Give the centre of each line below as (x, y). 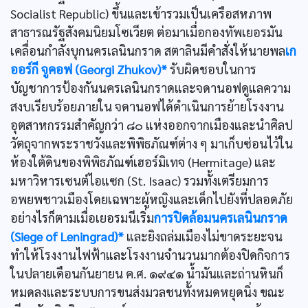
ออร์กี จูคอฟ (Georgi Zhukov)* (89, 69)
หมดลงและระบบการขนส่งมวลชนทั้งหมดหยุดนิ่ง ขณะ (147, 292)
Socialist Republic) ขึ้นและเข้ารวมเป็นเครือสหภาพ (141, 13)
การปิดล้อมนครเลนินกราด (221, 218)
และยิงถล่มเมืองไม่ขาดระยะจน (203, 236)
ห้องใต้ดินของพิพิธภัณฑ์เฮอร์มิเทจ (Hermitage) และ (143, 162)
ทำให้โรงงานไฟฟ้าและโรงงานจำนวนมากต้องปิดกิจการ (150, 255)
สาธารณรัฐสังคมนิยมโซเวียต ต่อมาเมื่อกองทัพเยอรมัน (146, 32)
